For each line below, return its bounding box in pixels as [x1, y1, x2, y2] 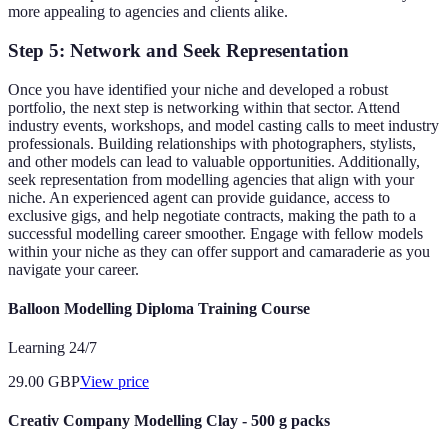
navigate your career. [8, 260, 139, 278]
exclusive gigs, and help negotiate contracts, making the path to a [8, 206, 416, 224]
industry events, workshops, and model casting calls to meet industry [8, 116, 439, 134]
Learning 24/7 [8, 339, 97, 357]
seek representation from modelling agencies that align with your [8, 170, 414, 188]
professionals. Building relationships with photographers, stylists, [8, 134, 416, 152]
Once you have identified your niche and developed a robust [8, 80, 388, 98]
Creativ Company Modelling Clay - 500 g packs [8, 412, 330, 430]
